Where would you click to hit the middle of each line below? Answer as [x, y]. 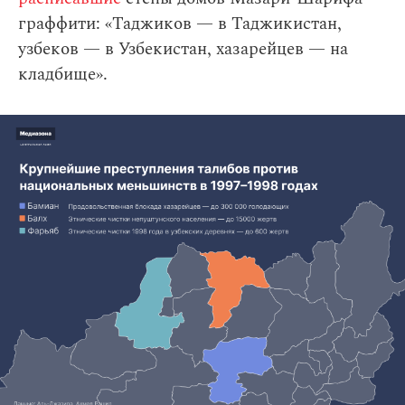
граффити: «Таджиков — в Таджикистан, [180, 24]
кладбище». [63, 75]
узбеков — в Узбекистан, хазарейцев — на [183, 50]
